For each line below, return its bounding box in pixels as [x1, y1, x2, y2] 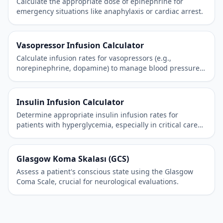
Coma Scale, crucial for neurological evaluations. [16, 177, 179, 186]
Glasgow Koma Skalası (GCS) [16, 153, 129, 164]
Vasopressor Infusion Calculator [16, 40, 144, 51]
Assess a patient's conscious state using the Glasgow [16, 167, 193, 176]
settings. [16, 130, 45, 139]
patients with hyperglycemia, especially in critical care [16, 120, 198, 129]
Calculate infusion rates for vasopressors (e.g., [16, 53, 171, 63]
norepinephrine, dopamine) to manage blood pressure [16, 63, 200, 73]
